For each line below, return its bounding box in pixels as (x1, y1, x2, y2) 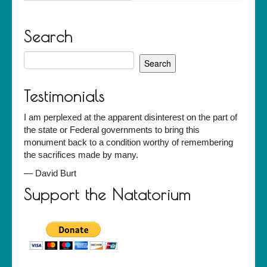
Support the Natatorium (24, 185, 191, 204)
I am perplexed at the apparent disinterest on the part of (24, 112, 237, 123)
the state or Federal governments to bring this (24, 125, 200, 135)
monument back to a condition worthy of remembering (24, 137, 233, 148)
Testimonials (24, 87, 105, 105)
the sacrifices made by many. (24, 150, 138, 160)
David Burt (35, 168, 76, 179)
